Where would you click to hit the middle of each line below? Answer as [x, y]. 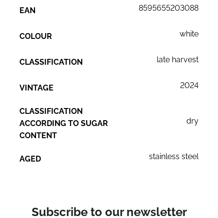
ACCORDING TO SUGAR [64, 124]
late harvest [178, 60]
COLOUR [36, 36]
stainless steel [174, 157]
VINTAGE [36, 88]
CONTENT [38, 136]
